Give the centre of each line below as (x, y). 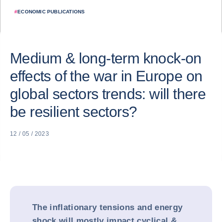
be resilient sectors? (74, 112)
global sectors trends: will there (108, 94)
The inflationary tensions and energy (108, 207)
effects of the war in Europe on (106, 76)
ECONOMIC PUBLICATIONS (51, 12)
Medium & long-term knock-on (106, 58)
